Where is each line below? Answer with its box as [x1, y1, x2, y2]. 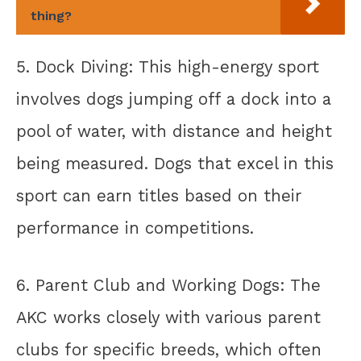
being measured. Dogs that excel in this [16, 154, 334, 174]
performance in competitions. [16, 218, 254, 239]
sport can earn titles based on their [16, 186, 301, 206]
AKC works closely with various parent [16, 307, 321, 327]
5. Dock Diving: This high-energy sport [16, 57, 319, 77]
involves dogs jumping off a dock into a [16, 89, 331, 110]
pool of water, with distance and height [16, 122, 332, 142]
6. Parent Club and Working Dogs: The [16, 275, 321, 295]
